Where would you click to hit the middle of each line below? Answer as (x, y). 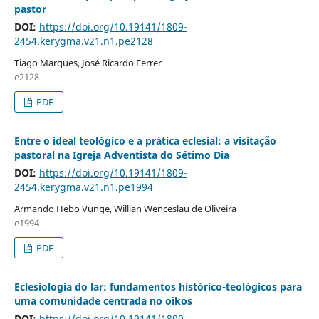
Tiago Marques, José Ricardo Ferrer (88, 62)
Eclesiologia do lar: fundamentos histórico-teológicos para (158, 286)
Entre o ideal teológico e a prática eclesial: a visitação (145, 140)
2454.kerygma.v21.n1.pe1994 (83, 187)
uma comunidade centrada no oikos (103, 300)
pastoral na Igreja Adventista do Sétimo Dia (121, 155)
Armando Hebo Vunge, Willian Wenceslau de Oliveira (125, 208)
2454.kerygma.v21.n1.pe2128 (83, 41)
